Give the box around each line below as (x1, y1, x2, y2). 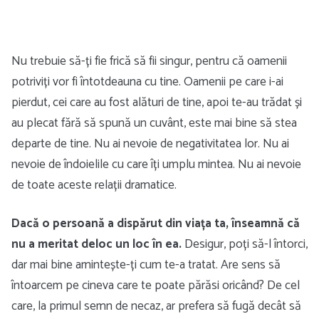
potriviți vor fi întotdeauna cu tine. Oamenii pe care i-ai (11, 71, 283, 93)
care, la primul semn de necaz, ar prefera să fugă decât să (11, 296, 301, 317)
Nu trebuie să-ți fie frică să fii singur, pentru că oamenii (11, 51, 287, 72)
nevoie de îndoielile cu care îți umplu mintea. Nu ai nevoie (11, 154, 301, 175)
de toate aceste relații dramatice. (11, 174, 177, 196)
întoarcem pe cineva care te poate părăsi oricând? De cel (11, 275, 300, 296)
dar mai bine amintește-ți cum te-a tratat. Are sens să (11, 254, 281, 276)
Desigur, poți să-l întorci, (182, 234, 308, 255)
